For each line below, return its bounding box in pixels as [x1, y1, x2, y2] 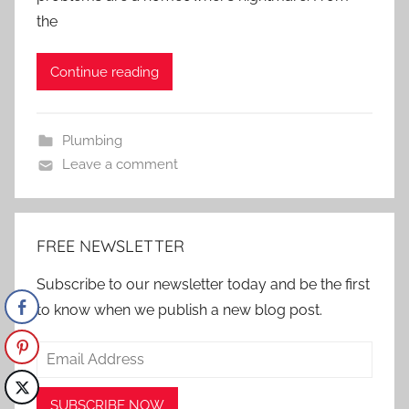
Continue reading [50, 63, 159, 80]
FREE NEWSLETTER [37, 236, 184, 257]
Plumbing [61, 132, 122, 150]
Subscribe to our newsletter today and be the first [37, 276, 370, 294]
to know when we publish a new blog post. [37, 301, 322, 320]
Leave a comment [61, 156, 178, 173]
